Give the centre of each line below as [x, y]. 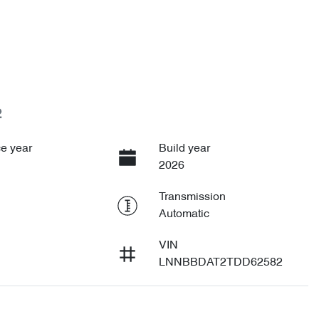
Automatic [184, 214]
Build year [184, 148]
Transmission [192, 197]
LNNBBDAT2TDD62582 [220, 262]
